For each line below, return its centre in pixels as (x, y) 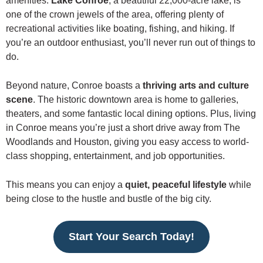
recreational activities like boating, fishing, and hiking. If (120, 28)
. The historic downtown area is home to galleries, (136, 99)
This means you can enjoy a (65, 184)
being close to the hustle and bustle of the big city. (109, 198)
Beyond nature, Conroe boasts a (74, 85)
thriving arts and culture (196, 85)
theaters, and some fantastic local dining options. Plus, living (131, 113)
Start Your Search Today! (131, 236)
